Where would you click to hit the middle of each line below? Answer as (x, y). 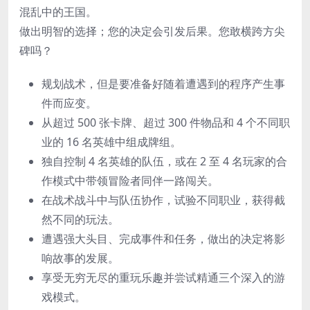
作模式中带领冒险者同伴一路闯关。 (130, 181)
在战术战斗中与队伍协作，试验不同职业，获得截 (163, 200)
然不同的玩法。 (80, 219)
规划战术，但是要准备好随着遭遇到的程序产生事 (163, 84)
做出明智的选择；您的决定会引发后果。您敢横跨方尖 (152, 31)
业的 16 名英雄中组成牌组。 (111, 142)
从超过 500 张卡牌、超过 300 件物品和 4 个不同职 (166, 122)
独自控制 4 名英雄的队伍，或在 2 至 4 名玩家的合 (164, 161)
